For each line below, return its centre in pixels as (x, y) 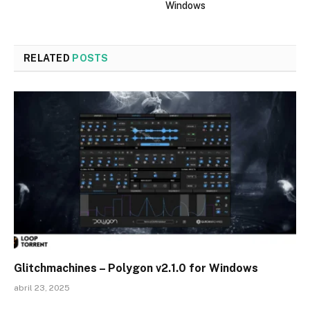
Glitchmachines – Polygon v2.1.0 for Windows (136, 268)
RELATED (48, 58)
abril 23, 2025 (42, 288)
